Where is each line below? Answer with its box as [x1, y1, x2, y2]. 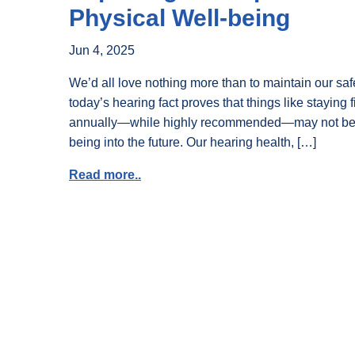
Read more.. [69, 168, 141, 181]
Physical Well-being [69, 5, 290, 31]
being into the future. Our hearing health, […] [69, 136, 316, 149]
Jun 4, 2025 [69, 44, 135, 57]
